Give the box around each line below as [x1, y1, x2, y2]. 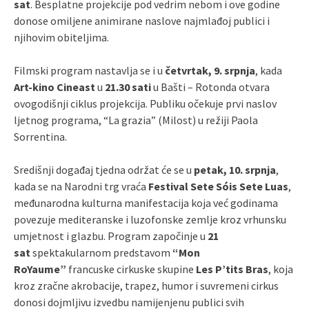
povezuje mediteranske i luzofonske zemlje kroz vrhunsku [14, 212, 286, 226]
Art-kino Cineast [14, 79, 95, 94]
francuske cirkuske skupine [66, 261, 196, 276]
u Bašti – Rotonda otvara [151, 79, 270, 94]
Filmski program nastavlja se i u [14, 63, 165, 77]
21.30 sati [105, 79, 151, 94]
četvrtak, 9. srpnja [165, 63, 255, 77]
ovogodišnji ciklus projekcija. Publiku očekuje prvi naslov [14, 96, 277, 110]
